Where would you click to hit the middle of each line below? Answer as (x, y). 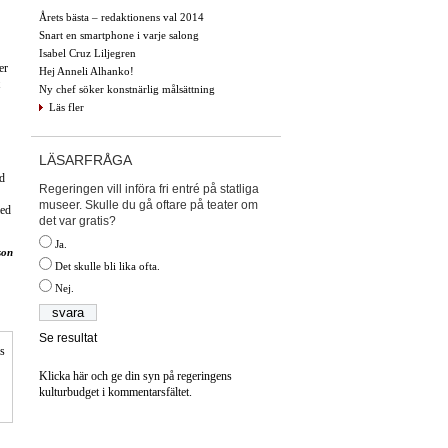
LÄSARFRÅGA (85, 159)
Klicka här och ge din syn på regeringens (135, 376)
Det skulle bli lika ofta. (107, 265)
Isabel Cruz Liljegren (87, 52)
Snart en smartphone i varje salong (119, 34)
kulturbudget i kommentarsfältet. (115, 392)
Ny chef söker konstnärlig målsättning (127, 88)
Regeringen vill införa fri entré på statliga (149, 188)
